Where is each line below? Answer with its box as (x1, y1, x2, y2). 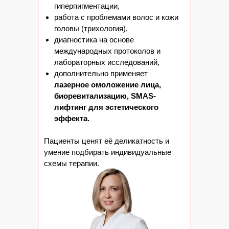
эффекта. (54, 114, 89, 123)
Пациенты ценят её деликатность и (44, 136, 169, 145)
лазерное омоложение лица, (54, 80, 161, 89)
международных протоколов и (54, 47, 161, 55)
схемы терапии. (44, 159, 99, 168)
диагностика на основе (54, 35, 134, 44)
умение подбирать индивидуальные (44, 148, 171, 156)
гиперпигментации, (54, 2, 120, 10)
